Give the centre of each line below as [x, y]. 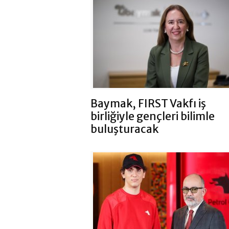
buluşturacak [124, 129]
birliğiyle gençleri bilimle [153, 116]
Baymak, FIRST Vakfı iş [148, 103]
